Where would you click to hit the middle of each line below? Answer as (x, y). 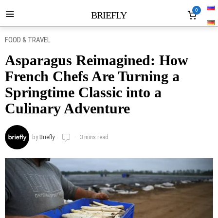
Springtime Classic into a (83, 92)
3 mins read (93, 137)
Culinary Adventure (67, 108)
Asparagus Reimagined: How (97, 60)
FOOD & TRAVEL (28, 40)
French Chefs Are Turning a (92, 76)
